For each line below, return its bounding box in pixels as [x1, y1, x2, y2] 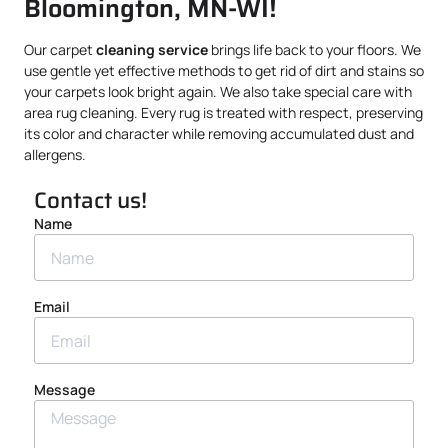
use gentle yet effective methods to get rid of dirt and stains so [24, 61, 424, 80]
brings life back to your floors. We [208, 40, 421, 59]
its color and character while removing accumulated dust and [24, 124, 414, 143]
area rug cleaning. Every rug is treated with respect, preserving [24, 103, 423, 122]
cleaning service [96, 40, 208, 59]
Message [34, 380, 95, 400]
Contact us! [34, 183, 147, 219]
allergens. [24, 145, 86, 164]
